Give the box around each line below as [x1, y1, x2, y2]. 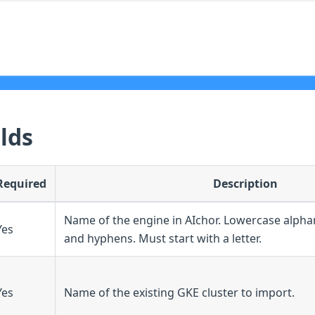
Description [212, 175, 278, 191]
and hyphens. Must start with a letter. [64, 230, 262, 246]
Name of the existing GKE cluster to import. [64, 284, 295, 300]
